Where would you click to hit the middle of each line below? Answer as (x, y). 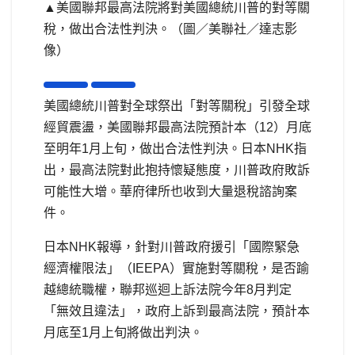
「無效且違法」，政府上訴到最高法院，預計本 (177, 311)
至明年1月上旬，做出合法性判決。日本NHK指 (175, 148)
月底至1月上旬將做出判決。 (123, 332)
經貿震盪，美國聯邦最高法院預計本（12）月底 (177, 127)
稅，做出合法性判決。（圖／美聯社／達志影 (170, 29)
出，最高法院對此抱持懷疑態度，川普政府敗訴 (177, 170)
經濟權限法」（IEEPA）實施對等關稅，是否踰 (176, 268)
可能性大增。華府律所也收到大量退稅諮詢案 (170, 191)
